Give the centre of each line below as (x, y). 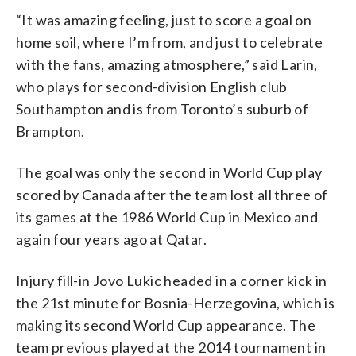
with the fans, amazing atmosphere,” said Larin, (167, 64)
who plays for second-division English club (152, 86)
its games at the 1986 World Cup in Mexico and (167, 217)
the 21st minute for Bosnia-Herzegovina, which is (176, 302)
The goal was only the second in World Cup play (169, 172)
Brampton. (50, 131)
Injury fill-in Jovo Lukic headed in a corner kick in (172, 280)
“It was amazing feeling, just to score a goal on (164, 19)
